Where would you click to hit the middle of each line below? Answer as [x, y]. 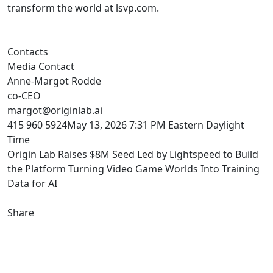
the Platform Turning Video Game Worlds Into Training [133, 168]
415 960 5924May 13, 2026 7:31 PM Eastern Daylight [126, 125]
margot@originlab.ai [55, 110]
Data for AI [32, 183]
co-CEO [24, 95]
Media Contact [41, 66]
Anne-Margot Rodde [54, 81]
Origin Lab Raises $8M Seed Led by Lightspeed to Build [133, 154]
